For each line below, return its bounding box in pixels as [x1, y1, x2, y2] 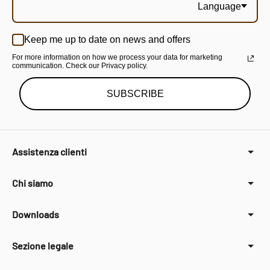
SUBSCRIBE [106, 88, 164, 99]
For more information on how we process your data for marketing [12, 52, 222, 61]
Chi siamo [12, 177, 53, 189]
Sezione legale [12, 239, 74, 251]
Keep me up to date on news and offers [24, 34, 190, 45]
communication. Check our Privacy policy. [12, 61, 148, 70]
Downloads [12, 208, 59, 220]
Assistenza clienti [12, 145, 87, 157]
